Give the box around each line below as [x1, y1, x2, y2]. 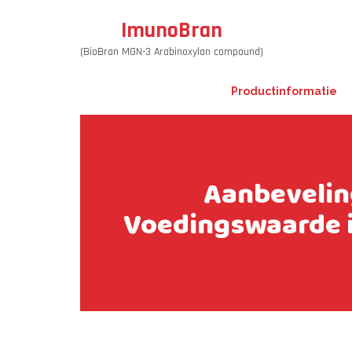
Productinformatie [230, 85, 337, 97]
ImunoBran [121, 16, 222, 45]
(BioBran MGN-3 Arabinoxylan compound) [80, 45, 263, 59]
